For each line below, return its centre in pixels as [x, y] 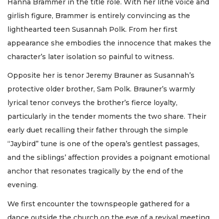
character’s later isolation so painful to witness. [91, 56]
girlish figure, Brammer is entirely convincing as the [99, 15]
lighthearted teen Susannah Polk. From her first [92, 29]
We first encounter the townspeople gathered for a [99, 204]
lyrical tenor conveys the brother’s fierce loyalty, [92, 103]
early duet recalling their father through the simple [98, 130]
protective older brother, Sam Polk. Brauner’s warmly [101, 89]
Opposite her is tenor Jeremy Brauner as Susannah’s [101, 76]
